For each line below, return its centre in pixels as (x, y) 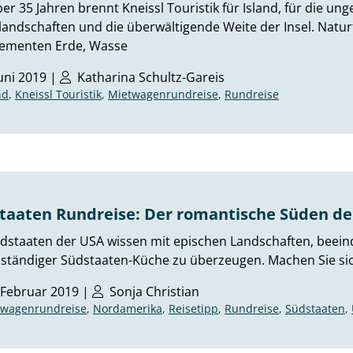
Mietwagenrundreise (163, 94)
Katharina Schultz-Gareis (151, 77)
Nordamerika (128, 308)
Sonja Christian (154, 292)
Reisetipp (193, 308)
